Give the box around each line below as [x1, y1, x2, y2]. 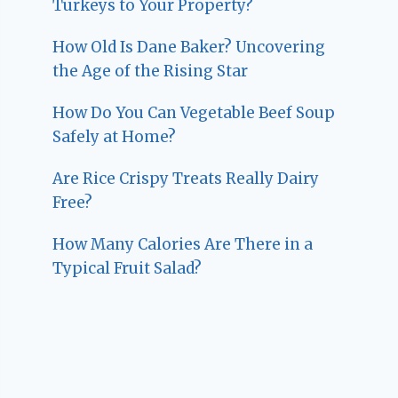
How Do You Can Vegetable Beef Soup [52, 103, 336, 123]
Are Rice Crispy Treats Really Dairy [52, 169, 320, 189]
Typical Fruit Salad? [52, 259, 203, 279]
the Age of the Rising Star [52, 61, 249, 82]
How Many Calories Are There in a [52, 235, 314, 255]
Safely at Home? [52, 127, 177, 147]
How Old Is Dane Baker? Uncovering [52, 37, 326, 58]
